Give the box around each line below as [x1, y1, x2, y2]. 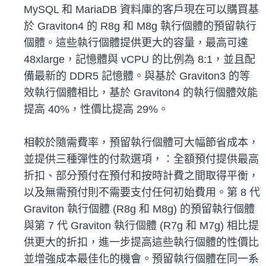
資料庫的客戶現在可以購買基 [120, 4, 259, 16]
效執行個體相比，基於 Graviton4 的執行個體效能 [24, 87, 258, 99]
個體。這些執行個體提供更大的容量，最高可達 [24, 37, 248, 49]
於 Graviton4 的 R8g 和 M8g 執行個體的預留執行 [24, 20, 256, 33]
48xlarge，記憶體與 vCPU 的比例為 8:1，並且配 [24, 53, 255, 66]
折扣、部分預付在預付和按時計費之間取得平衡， [24, 170, 259, 182]
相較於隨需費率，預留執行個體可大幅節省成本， [24, 137, 259, 149]
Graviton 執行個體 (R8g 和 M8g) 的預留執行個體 [24, 203, 255, 216]
